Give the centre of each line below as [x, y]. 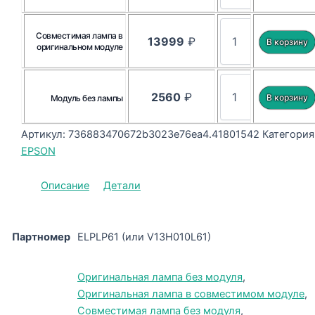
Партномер [41, 237]
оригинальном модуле [80, 47]
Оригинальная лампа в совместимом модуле [191, 294]
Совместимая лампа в [79, 36]
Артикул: [44, 135]
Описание [65, 185]
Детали [122, 185]
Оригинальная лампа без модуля [160, 277]
